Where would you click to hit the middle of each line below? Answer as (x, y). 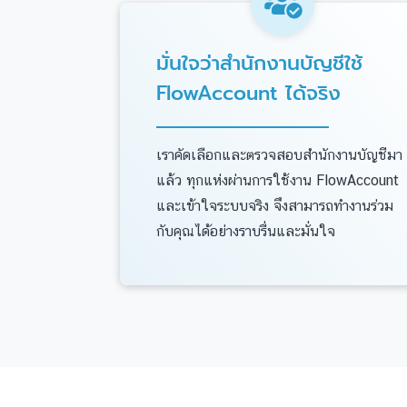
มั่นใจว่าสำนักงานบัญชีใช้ (259, 63)
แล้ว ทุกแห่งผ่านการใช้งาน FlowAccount (278, 180)
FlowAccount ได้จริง (248, 93)
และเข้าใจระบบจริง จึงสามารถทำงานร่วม (275, 206)
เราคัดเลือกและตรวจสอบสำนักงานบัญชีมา (279, 155)
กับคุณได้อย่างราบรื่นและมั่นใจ (246, 231)
